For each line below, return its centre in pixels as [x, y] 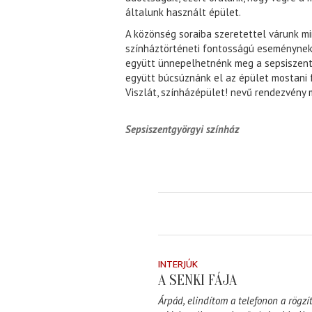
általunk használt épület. [183, 13]
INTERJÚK [178, 265]
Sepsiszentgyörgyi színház [182, 130]
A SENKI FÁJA [197, 280]
